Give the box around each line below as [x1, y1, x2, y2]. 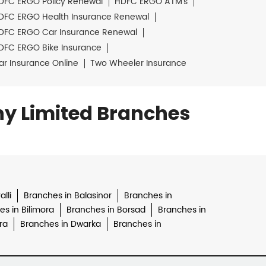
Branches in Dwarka [20, 217, 101, 232]
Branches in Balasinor [23, 189, 112, 203]
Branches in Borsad [66, 203, 145, 217]
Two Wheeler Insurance [90, 56, 186, 71]
